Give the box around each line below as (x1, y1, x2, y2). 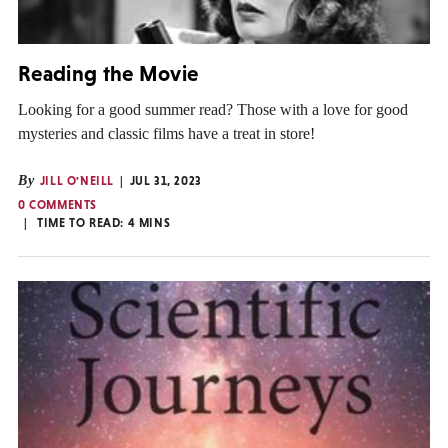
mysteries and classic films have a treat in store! (18, 124, 315, 142)
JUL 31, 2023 (129, 173, 202, 188)
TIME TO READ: (37, 215, 128, 230)
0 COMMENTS (18, 197, 97, 212)
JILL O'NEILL (39, 173, 115, 188)
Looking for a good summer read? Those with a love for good (18, 100, 408, 118)
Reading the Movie (18, 61, 199, 87)
